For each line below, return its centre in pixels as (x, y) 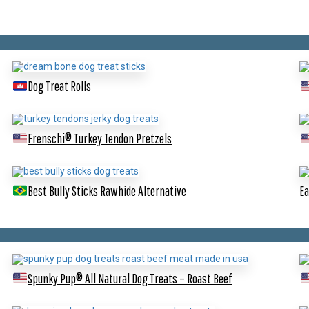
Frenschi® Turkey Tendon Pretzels (99, 139)
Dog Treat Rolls (59, 86)
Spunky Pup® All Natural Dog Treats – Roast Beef (130, 278)
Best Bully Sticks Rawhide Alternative (107, 191)
